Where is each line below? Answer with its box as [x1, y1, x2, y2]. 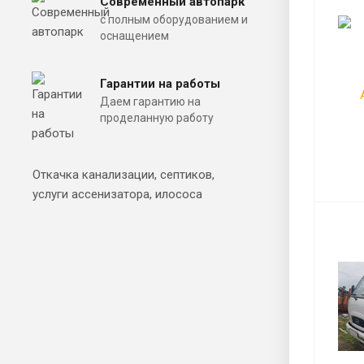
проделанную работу [100, 110, 214, 124]
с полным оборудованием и [100, 12, 248, 26]
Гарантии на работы [100, 76, 220, 91]
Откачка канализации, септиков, [32, 167, 214, 182]
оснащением [100, 28, 169, 42]
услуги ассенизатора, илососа [32, 186, 202, 201]
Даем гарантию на [100, 94, 201, 108]
